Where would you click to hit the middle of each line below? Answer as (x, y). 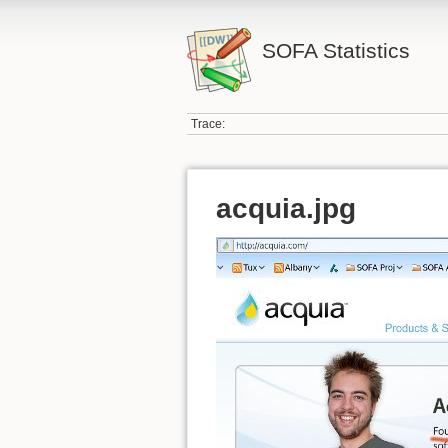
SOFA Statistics (335, 50)
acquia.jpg (286, 208)
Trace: (208, 124)
